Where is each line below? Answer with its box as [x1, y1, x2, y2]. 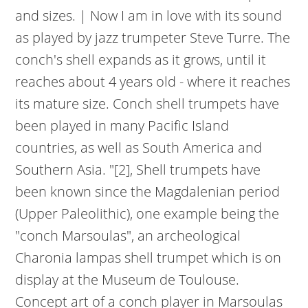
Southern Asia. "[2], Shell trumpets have [15, 160, 261, 179]
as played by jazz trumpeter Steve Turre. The [15, 28, 291, 47]
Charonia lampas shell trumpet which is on [15, 248, 282, 267]
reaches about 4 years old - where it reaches [15, 72, 291, 91]
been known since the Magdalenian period [15, 182, 280, 201]
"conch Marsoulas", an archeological [15, 226, 241, 245]
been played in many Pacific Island [15, 116, 230, 135]
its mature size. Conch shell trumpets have [15, 94, 280, 113]
